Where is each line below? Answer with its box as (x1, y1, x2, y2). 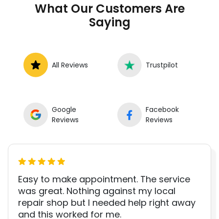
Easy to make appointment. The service (18, 173, 190, 186)
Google (52, 105, 76, 115)
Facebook (146, 105, 179, 115)
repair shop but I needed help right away (18, 197, 196, 209)
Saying (88, 14, 131, 31)
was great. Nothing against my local (18, 185, 175, 197)
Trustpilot (146, 60, 178, 70)
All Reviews (52, 60, 88, 70)
